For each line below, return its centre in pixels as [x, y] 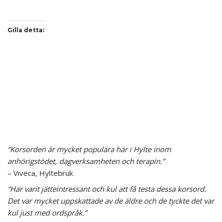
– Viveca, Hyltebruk [40, 173]
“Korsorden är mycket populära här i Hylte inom [89, 149]
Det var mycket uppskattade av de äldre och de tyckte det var [111, 201]
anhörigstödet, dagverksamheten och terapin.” [86, 161]
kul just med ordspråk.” [47, 213]
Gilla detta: [26, 30]
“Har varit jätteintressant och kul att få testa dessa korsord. [107, 189]
